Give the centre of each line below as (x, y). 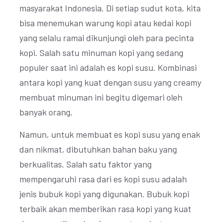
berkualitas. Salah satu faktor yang (85, 164)
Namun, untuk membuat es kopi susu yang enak (110, 134)
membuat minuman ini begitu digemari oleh (101, 97)
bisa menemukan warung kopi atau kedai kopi (105, 23)
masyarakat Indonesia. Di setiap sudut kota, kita (110, 8)
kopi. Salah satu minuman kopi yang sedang (101, 53)
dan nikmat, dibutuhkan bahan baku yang (98, 149)
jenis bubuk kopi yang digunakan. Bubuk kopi (104, 194)
